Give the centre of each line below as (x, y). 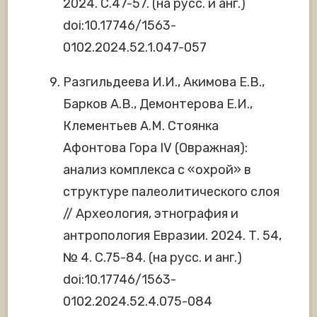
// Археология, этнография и (151, 214)
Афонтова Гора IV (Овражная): (155, 148)
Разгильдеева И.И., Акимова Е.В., (164, 82)
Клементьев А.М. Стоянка (141, 126)
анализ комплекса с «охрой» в (157, 170)
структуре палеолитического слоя (171, 192)
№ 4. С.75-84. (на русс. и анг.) (152, 258)
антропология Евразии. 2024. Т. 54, (172, 236)
